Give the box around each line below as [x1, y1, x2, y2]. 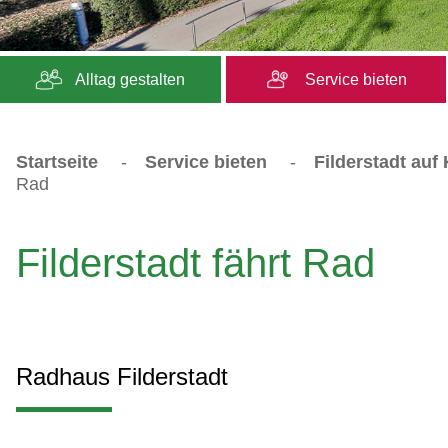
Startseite [16, 151, 98, 172]
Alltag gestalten [72, 70, 186, 88]
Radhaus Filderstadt [16, 362, 228, 390]
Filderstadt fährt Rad [16, 240, 375, 285]
